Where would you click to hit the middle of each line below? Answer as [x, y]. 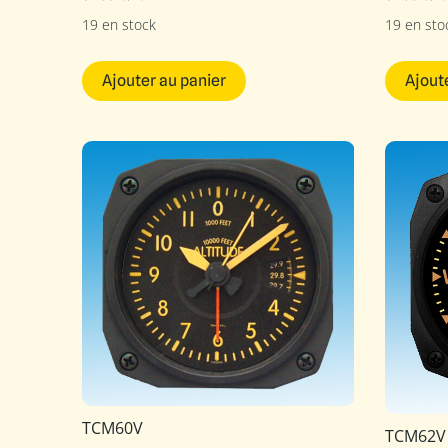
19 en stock [119, 24]
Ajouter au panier [164, 81]
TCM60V [112, 428]
